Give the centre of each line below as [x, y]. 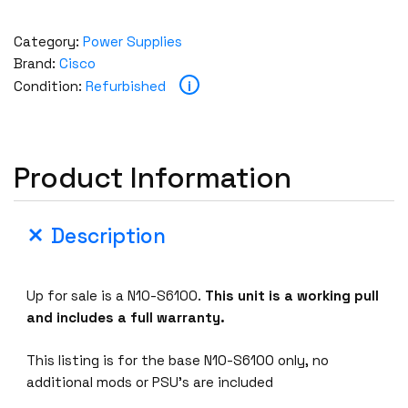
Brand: [36, 63]
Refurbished [126, 86]
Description [108, 237]
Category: [48, 41]
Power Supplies [133, 41]
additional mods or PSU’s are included [150, 382]
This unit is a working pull [292, 295]
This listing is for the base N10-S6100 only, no [178, 360]
